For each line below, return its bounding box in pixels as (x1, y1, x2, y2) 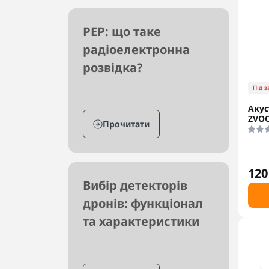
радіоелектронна (83, 41, 190, 58)
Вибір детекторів (83, 177, 187, 193)
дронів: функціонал (83, 195, 203, 211)
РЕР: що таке (83, 23, 161, 40)
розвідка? (83, 59, 143, 76)
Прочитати (103, 118, 150, 130)
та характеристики (83, 213, 199, 229)
